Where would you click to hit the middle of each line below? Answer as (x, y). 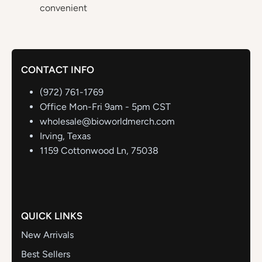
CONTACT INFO (58, 69)
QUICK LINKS (52, 216)
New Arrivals (47, 235)
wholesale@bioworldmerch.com (107, 121)
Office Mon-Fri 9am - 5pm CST (105, 106)
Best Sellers (46, 254)
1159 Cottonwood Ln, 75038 (99, 150)
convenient (63, 8)
